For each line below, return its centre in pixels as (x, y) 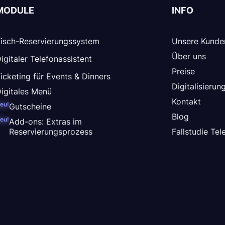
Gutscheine (30, 106)
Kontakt (187, 101)
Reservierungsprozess (50, 131)
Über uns (189, 56)
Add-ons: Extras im (45, 121)
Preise (184, 71)
